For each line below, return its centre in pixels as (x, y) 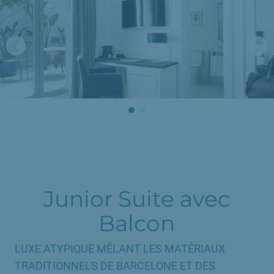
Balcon (137, 223)
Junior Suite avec (137, 198)
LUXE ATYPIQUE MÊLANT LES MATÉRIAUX (120, 248)
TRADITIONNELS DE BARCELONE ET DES (115, 265)
